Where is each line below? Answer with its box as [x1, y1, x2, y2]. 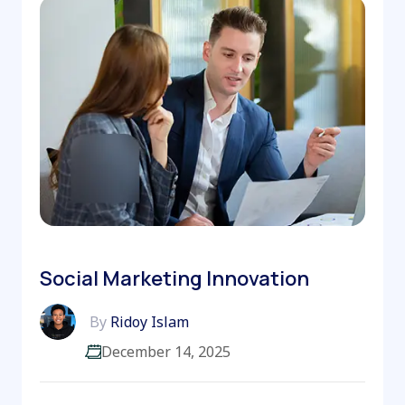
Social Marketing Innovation [40, 264, 309, 292]
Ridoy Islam [107, 311, 189, 332]
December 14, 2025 [101, 341, 231, 362]
